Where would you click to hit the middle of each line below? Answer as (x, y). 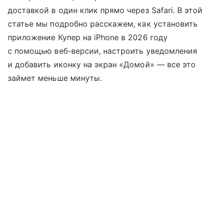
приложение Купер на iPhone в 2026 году (88, 38)
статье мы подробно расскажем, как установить (103, 24)
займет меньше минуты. (55, 78)
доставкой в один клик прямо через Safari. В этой (105, 10)
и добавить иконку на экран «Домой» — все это (102, 65)
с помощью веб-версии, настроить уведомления (103, 51)
